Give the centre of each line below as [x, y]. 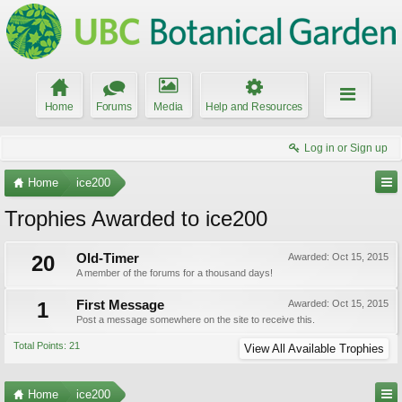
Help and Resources [254, 107]
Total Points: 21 [47, 345]
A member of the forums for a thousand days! [175, 273]
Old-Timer [108, 258]
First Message [120, 305]
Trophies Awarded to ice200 [136, 218]
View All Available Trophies [314, 349]
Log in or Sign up [346, 148]
